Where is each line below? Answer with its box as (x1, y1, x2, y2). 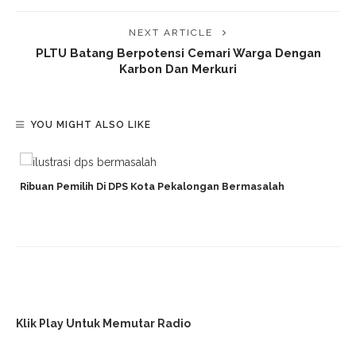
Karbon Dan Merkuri (119, 62, 237, 76)
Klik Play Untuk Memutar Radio (16, 317, 191, 331)
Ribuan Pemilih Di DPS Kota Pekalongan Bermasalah (20, 180, 284, 193)
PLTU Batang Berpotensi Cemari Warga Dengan (35, 46, 321, 60)
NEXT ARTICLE (129, 27, 213, 39)
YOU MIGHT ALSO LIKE (30, 119, 151, 131)
